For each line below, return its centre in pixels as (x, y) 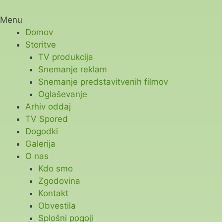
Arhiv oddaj (48, 106)
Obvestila (57, 205)
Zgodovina (59, 181)
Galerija (40, 143)
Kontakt (53, 193)
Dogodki (42, 131)
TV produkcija (65, 57)
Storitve (41, 44)
